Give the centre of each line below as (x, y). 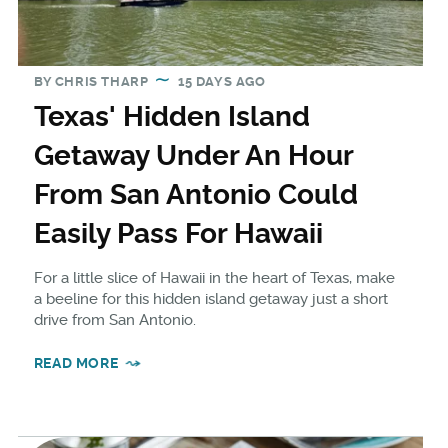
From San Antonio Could (195, 195)
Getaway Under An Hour (193, 156)
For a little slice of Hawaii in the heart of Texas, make (214, 278)
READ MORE (76, 363)
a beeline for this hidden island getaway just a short (210, 299)
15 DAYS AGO (221, 82)
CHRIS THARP (101, 82)
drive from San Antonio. (114, 320)
